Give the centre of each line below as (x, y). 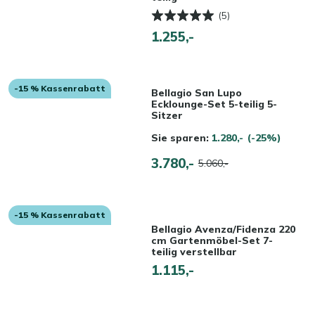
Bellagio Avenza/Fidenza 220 (223, 230)
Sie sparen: (181, 137)
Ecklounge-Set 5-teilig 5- (214, 104)
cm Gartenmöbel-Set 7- (212, 241)
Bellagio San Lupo (196, 92)
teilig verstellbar (194, 252)
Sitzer (167, 115)
